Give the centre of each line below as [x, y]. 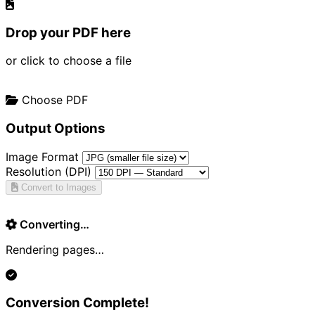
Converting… [53, 224]
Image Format [42, 156]
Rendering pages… [55, 249]
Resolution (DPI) [49, 171]
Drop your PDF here [68, 32]
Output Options [56, 129]
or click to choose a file [69, 61]
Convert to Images [57, 187]
